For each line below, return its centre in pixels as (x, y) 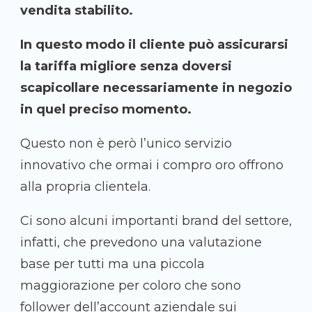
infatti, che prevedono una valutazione (141, 243)
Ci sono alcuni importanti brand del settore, (156, 221)
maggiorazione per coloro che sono (131, 286)
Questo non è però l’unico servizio (126, 144)
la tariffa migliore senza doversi (126, 67)
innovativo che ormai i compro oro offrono (152, 165)
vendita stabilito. (77, 11)
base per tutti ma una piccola (112, 264)
